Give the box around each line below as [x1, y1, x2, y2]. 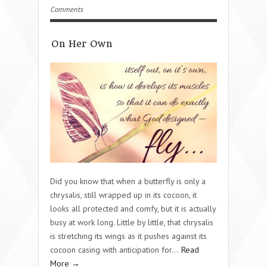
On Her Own [51, 38, 112, 49]
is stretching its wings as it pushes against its [50, 230, 207, 241]
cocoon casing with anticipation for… [50, 244, 180, 255]
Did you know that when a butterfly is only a [50, 175, 206, 187]
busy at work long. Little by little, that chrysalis [50, 216, 213, 228]
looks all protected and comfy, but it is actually [50, 203, 216, 214]
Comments [50, 4, 83, 14]
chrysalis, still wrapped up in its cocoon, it [50, 189, 197, 200]
